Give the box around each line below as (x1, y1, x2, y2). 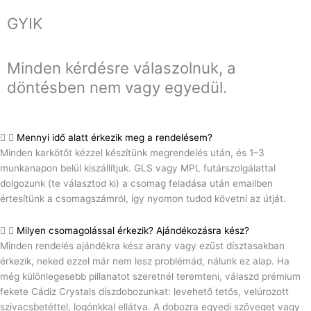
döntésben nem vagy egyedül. (7, 77, 227, 96)
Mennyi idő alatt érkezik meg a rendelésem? (17, 132, 212, 144)
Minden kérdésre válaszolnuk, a (7, 58, 236, 77)
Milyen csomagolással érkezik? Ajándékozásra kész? (17, 225, 249, 237)
